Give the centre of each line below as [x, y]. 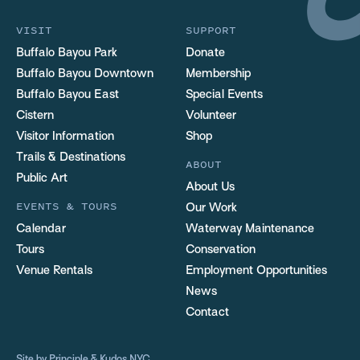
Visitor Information [65, 136]
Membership [218, 74]
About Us [210, 187]
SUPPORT [211, 30]
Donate [205, 53]
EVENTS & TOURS [67, 206]
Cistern [35, 115]
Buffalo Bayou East [67, 94]
